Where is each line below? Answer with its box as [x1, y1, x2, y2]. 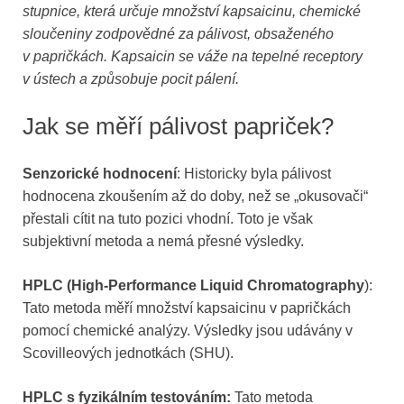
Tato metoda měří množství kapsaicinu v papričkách [23, 300, 351, 317]
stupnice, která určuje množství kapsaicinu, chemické [23, 4, 361, 20]
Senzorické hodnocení [23, 166, 177, 182]
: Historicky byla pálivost [177, 166, 331, 182]
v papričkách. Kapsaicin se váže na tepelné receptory [23, 49, 363, 65]
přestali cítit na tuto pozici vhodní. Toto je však [23, 211, 313, 227]
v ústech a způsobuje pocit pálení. [23, 71, 239, 87]
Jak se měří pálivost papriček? [23, 114, 334, 140]
